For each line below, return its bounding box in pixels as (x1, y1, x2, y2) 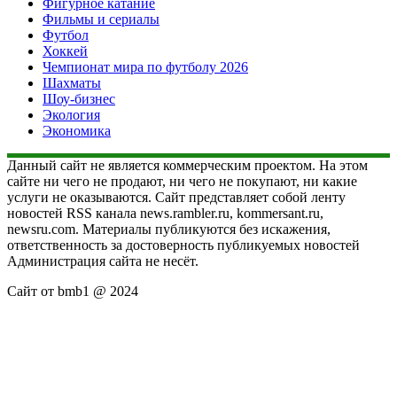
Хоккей (43, 43, 88, 58)
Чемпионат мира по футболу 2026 (43, 58, 248, 74)
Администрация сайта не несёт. (7, 253, 198, 269)
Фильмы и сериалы (43, 11, 160, 27)
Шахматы (43, 74, 101, 90)
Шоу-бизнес (43, 90, 115, 106)
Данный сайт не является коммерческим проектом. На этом (7, 157, 368, 173)
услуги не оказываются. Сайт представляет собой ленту (7, 189, 346, 205)
